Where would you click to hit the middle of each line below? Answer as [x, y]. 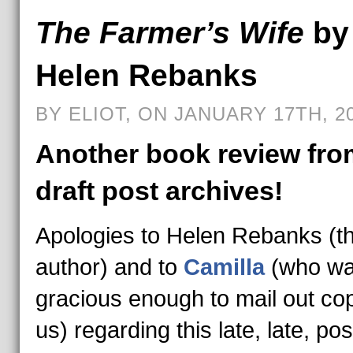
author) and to [109, 267]
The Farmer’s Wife [169, 33]
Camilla [227, 267]
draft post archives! [159, 191]
